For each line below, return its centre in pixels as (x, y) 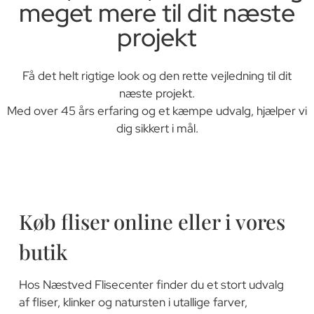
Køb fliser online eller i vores (152, 221)
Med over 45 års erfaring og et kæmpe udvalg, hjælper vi (157, 110)
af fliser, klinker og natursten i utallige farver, (133, 302)
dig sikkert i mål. (157, 128)
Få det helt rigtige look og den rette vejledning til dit (157, 75)
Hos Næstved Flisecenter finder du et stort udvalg (151, 285)
